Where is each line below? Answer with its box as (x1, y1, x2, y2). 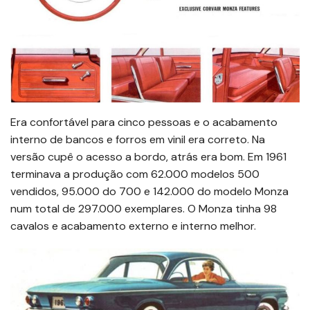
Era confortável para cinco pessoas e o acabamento (10, 114, 277, 129)
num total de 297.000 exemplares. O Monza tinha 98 (10, 201, 277, 216)
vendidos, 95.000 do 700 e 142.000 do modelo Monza (10, 183, 289, 199)
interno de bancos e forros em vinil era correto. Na (10, 131, 265, 147)
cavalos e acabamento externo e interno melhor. (10, 218, 256, 233)
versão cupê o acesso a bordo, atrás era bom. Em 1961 (10, 149, 286, 164)
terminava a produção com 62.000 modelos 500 (10, 166, 259, 181)
